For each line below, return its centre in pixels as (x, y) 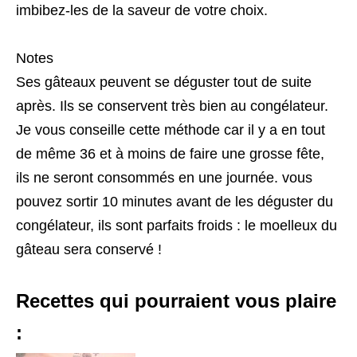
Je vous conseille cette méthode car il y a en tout (171, 130)
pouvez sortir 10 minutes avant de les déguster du (175, 202)
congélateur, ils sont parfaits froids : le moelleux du (177, 226)
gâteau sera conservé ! (89, 250)
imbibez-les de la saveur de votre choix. (142, 11)
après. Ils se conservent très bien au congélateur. (172, 106)
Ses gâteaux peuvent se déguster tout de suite (164, 82)
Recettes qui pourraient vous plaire (176, 301)
